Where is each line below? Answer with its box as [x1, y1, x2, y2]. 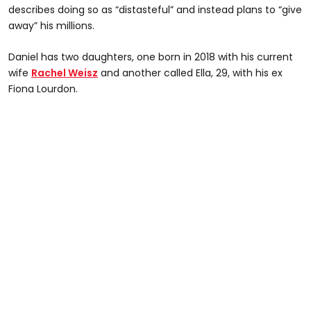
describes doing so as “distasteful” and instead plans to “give [8, 3, 302, 17]
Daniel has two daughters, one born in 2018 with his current [8, 50, 293, 65]
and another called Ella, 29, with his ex [98, 66, 283, 81]
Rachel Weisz [31, 66, 98, 81]
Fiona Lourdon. [8, 82, 78, 96]
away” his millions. [8, 19, 94, 33]
